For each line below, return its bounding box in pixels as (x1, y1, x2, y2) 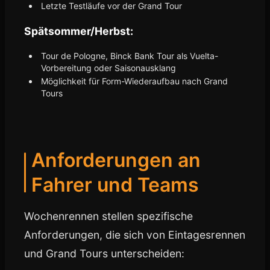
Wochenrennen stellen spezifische (24, 210, 193, 222)
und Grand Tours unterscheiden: (24, 247, 184, 260)
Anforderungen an (31, 148, 201, 172)
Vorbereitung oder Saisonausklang (41, 63, 176, 73)
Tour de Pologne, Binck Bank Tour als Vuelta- (41, 51, 218, 61)
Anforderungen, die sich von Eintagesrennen (24, 228, 245, 241)
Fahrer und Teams (31, 173, 199, 196)
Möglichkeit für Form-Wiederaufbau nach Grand (41, 76, 228, 86)
